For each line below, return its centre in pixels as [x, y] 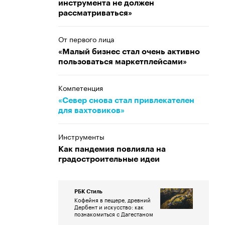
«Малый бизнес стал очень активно [129, 52]
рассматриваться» [95, 13]
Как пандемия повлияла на [112, 149]
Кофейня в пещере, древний [113, 199]
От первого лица [86, 39]
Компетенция [81, 87]
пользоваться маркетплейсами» [123, 62]
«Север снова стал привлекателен [126, 100]
